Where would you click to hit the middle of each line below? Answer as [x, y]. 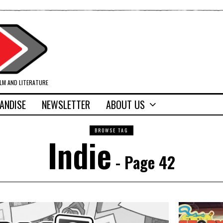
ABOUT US [125, 105]
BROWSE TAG [111, 130]
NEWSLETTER [66, 105]
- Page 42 [143, 162]
